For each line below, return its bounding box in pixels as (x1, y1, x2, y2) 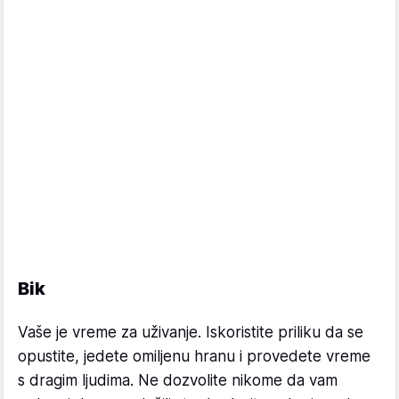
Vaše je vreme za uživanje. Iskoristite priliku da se (18, 322, 363, 341)
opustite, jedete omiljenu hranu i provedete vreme (18, 346, 370, 365)
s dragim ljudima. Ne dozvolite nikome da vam (18, 370, 338, 389)
